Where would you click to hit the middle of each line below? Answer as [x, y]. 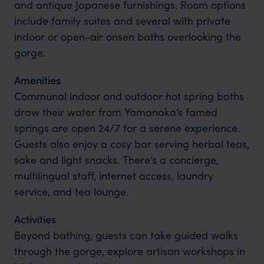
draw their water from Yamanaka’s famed [115, 112]
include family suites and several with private [122, 21]
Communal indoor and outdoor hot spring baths [129, 96]
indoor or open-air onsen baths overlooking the [127, 37]
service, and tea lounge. [71, 192]
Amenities [37, 80]
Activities [35, 219]
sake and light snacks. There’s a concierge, [116, 160]
